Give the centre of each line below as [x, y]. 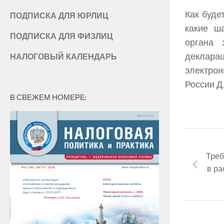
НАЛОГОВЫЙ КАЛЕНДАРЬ [63, 56]
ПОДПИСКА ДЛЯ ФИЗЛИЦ [61, 36]
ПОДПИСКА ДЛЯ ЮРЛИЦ [59, 15]
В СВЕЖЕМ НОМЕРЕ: [48, 97]
